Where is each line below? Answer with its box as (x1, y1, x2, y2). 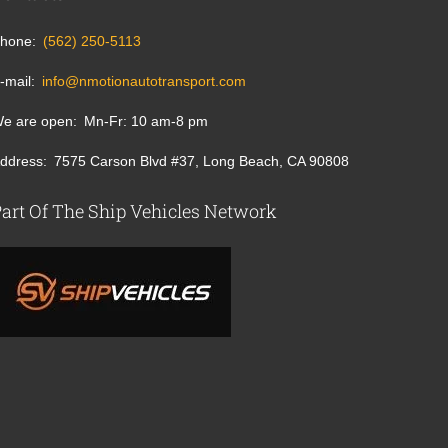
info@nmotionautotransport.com (42, 73, 247, 89)
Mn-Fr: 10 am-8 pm (84, 113, 209, 129)
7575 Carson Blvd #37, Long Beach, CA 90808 (54, 153, 350, 169)
